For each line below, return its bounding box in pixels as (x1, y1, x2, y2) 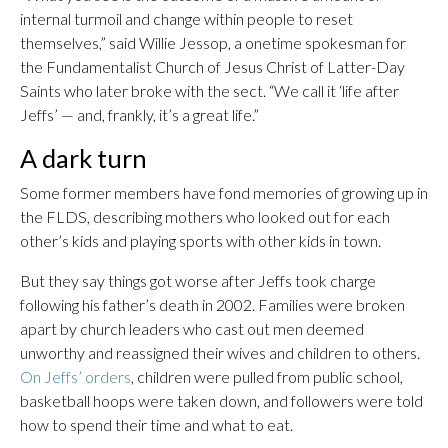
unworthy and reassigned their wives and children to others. (20, 343, 420, 362)
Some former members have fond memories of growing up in (20, 183, 428, 202)
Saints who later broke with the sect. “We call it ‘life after (20, 81, 399, 100)
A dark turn (20, 143, 147, 173)
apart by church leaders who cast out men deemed (20, 319, 364, 338)
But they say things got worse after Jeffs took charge (20, 271, 376, 290)
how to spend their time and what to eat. (20, 415, 293, 434)
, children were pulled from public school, (131, 367, 403, 386)
